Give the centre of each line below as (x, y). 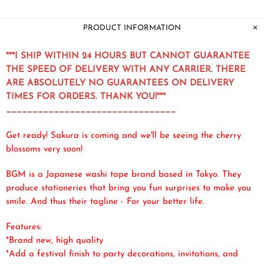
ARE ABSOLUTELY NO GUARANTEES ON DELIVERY (120, 83)
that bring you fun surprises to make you (170, 188)
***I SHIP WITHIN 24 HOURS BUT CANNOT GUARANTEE (128, 56)
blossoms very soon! (44, 149)
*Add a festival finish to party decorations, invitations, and (122, 254)
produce (24, 188)
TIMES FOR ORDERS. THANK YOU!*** (86, 97)
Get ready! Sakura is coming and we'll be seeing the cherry (123, 136)
